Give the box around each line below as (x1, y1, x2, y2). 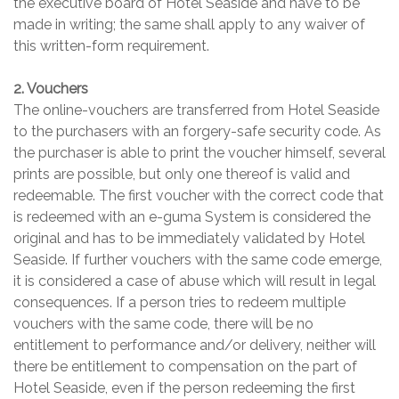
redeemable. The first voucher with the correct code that (13, 187, 384, 205)
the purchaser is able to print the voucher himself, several (13, 144, 386, 162)
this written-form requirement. (13, 37, 209, 55)
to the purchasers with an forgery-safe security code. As (13, 123, 381, 141)
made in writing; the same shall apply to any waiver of (13, 16, 365, 34)
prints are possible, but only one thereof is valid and (13, 166, 350, 183)
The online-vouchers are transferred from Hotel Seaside (13, 102, 379, 119)
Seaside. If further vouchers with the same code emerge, (13, 251, 382, 269)
